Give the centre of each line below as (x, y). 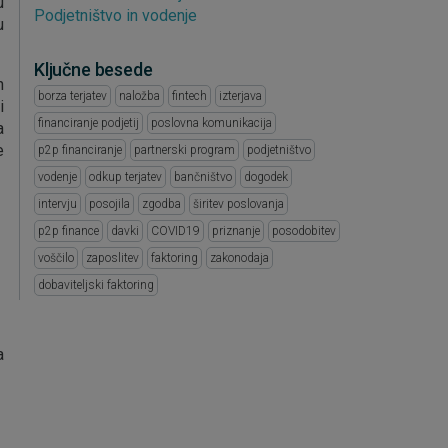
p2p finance (68, 231)
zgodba (161, 204)
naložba (139, 96)
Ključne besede (93, 69)
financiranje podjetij (88, 123)
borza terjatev (72, 96)
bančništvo (203, 177)
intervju (57, 204)
